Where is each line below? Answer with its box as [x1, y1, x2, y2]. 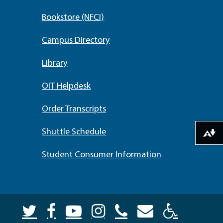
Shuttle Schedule [42, 127, 107, 137]
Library [42, 59, 68, 68]
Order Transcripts [42, 105, 107, 114]
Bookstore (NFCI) [42, 13, 105, 22]
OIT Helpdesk [42, 82, 91, 91]
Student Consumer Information [42, 150, 162, 160]
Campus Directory [42, 36, 110, 45]
